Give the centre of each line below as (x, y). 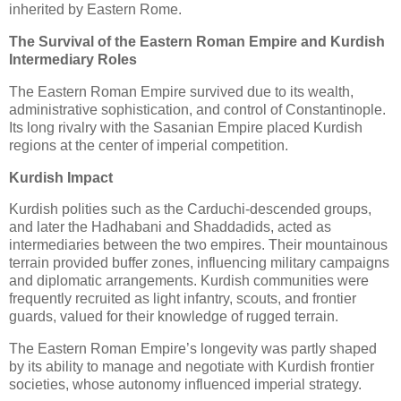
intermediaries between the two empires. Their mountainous (198, 245)
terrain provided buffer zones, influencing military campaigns (199, 263)
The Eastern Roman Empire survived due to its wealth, (181, 91)
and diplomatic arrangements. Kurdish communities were (189, 281)
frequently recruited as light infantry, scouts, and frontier (183, 299)
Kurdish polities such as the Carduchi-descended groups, (190, 209)
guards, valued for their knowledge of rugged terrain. (174, 317)
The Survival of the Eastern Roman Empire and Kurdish (197, 41)
